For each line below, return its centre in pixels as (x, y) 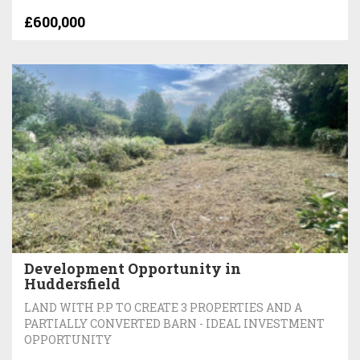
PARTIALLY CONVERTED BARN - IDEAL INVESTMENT (174, 323)
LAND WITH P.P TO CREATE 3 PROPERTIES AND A (163, 307)
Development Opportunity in (133, 268)
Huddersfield (72, 284)
